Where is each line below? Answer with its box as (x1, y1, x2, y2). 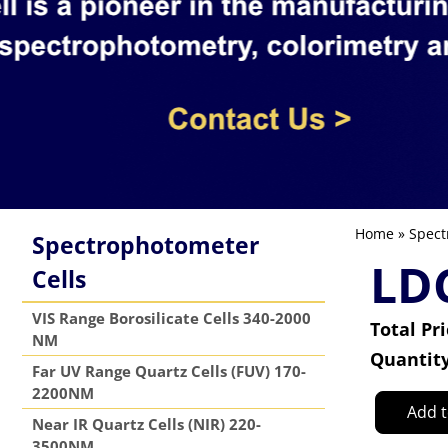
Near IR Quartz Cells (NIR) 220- (32, 414, 261, 434)
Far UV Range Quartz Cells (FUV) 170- (32, 361, 306, 381)
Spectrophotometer (32, 229, 259, 261)
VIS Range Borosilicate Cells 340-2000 (32, 308, 311, 328)
